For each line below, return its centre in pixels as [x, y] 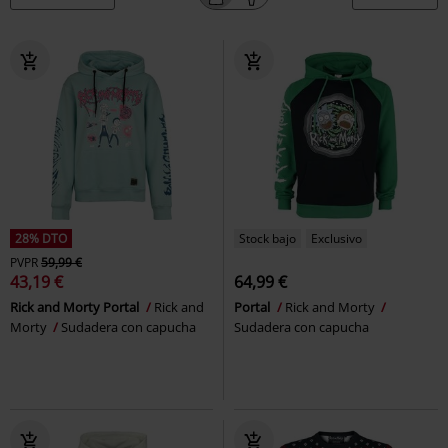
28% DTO [41, 238]
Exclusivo [336, 238]
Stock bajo [267, 238]
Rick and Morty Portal [76, 306]
